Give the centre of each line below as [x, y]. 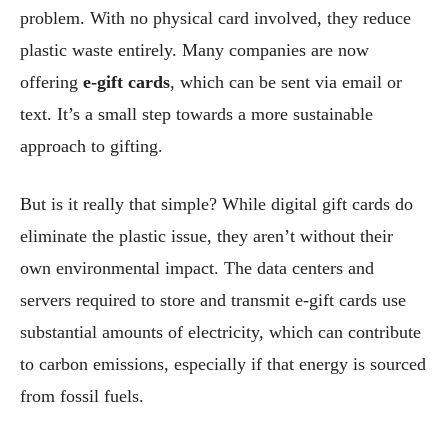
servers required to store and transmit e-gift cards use [213, 299]
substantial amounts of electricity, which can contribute [220, 331]
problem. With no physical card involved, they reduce [215, 17]
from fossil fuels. [82, 395]
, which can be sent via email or [286, 81]
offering [51, 81]
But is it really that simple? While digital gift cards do [216, 203]
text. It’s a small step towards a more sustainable [196, 113]
